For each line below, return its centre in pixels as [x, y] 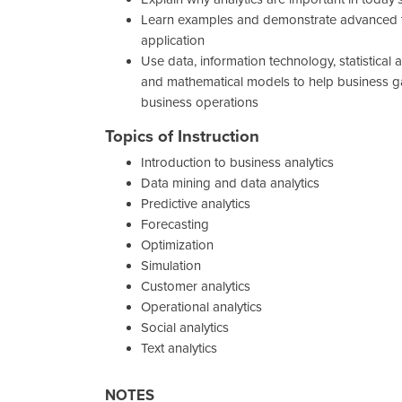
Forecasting [175, 224]
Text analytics [179, 348]
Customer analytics [196, 286]
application [173, 40]
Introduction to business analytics [237, 162]
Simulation [171, 265]
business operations [200, 102]
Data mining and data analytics [230, 183]
